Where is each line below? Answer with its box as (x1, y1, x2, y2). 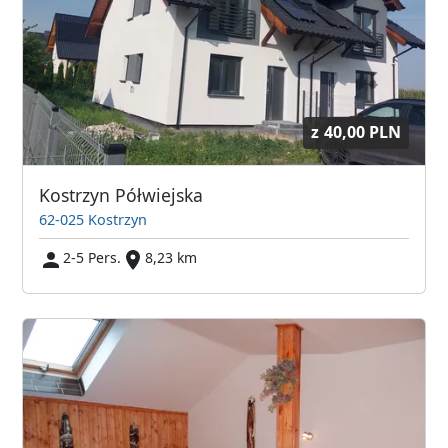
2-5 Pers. (63, 248, 122, 268)
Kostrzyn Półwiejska (39, 182, 204, 207)
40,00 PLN (323, 120, 401, 143)
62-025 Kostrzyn (39, 210, 148, 230)
